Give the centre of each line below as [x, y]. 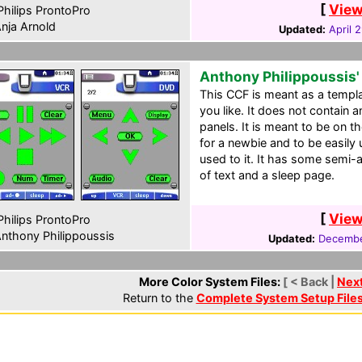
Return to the [159, 298]
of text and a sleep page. [267, 175]
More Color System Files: [211, 282]
